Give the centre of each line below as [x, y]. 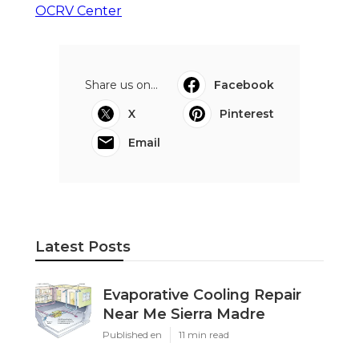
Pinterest [247, 113]
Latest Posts [83, 246]
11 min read [204, 334]
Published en [132, 334]
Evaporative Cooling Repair [202, 294]
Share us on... [121, 85]
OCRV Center [79, 10]
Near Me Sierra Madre [184, 314]
